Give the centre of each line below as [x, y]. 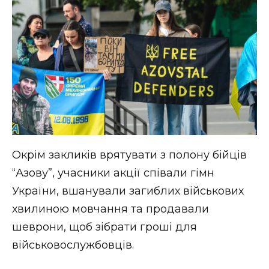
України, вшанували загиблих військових [128, 191]
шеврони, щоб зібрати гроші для [104, 227]
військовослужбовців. [73, 245]
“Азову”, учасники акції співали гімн [113, 173]
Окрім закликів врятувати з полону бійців [129, 155]
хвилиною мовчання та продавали [110, 209]
